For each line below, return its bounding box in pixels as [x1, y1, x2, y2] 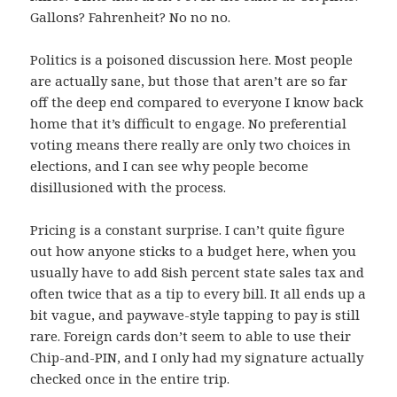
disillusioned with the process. [30, 178, 227, 197]
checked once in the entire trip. [30, 370, 230, 388]
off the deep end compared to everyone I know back [30, 93, 364, 112]
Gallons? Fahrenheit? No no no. [30, 8, 231, 27]
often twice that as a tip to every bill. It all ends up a [30, 284, 367, 303]
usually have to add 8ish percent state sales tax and [30, 263, 365, 282]
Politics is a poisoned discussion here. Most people [30, 51, 354, 69]
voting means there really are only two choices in [30, 136, 352, 154]
